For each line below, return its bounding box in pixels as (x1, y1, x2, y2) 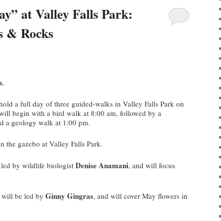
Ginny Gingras (45, 190, 93, 202)
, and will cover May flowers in (93, 191, 187, 201)
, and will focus (128, 160, 175, 170)
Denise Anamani (75, 159, 128, 171)
